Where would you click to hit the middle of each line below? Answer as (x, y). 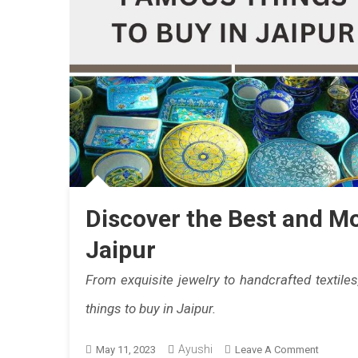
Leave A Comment (277, 349)
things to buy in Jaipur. (151, 308)
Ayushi (195, 349)
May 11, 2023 (126, 349)
